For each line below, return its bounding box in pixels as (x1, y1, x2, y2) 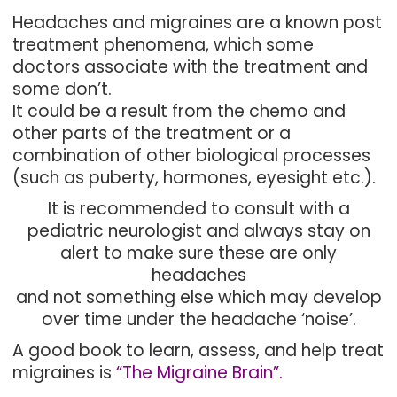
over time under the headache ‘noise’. (41, 307, 356, 331)
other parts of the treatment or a (12, 121, 292, 145)
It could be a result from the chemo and (12, 99, 346, 123)
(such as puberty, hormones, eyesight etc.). (12, 166, 377, 190)
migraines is (12, 361, 113, 385)
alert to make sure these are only (60, 241, 337, 265)
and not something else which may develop (15, 285, 382, 309)
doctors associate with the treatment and (12, 55, 369, 79)
